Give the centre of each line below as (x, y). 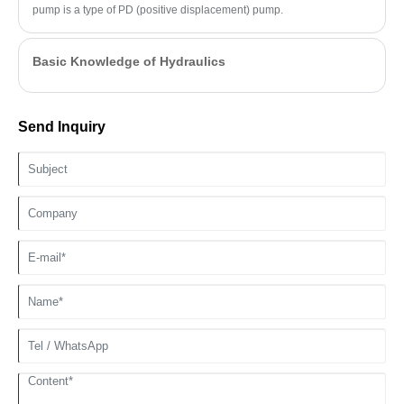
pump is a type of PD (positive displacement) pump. (158, 10)
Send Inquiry (62, 126)
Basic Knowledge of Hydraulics (129, 61)
